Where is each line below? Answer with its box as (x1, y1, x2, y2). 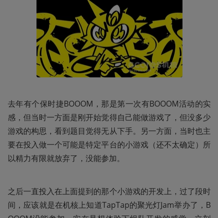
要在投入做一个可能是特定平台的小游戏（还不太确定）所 (8, 139, 211, 150)
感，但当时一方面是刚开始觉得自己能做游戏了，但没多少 (8, 112, 211, 123)
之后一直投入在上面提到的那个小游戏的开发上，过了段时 (8, 186, 211, 197)
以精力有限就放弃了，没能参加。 (8, 153, 125, 164)
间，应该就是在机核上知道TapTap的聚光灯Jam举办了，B (8, 200, 211, 211)
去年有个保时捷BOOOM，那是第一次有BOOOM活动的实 (8, 98, 211, 109)
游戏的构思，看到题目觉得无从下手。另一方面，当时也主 (8, 126, 211, 137)
